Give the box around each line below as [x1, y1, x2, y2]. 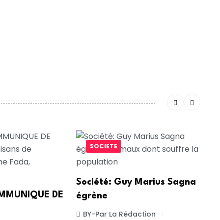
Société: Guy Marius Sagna [76, 178, 196, 187]
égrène [76, 192, 108, 201]
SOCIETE [89, 141, 117, 150]
